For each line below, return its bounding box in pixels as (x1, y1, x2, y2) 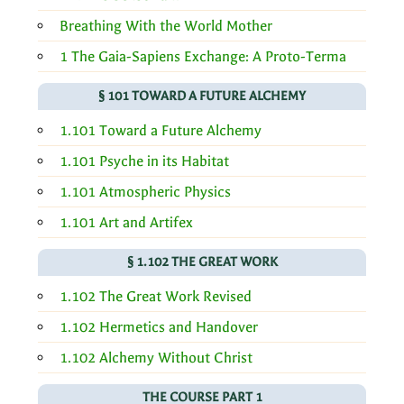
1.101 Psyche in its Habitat (60, 151, 229, 170)
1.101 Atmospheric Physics (60, 182, 231, 200)
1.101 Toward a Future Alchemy (60, 121, 262, 139)
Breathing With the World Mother (60, 16, 272, 34)
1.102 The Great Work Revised (60, 287, 252, 305)
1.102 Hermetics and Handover (60, 317, 258, 335)
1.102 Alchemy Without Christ (60, 348, 252, 366)
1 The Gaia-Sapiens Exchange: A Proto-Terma (60, 47, 346, 65)
